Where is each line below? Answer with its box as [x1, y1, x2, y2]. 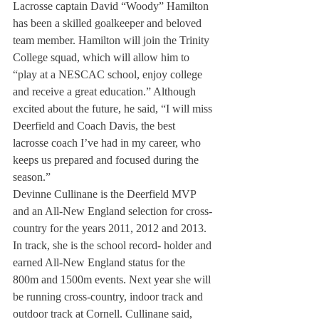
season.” [13, 171, 51, 183]
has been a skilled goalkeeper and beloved [13, 17, 204, 29]
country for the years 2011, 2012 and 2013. [13, 222, 209, 234]
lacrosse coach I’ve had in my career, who [13, 137, 204, 149]
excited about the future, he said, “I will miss [13, 103, 215, 115]
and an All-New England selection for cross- [13, 205, 215, 217]
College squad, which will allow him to [13, 51, 192, 63]
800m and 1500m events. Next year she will [13, 273, 214, 286]
